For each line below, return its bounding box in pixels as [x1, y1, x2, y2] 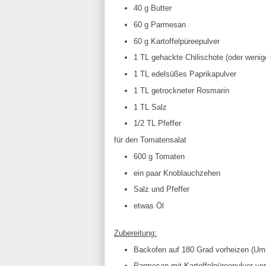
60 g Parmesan [133, 20, 186, 29]
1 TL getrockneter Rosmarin [133, 85, 229, 95]
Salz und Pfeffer [133, 185, 189, 194]
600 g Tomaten [133, 151, 185, 161]
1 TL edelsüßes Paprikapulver [133, 69, 236, 78]
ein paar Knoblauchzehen [133, 168, 220, 178]
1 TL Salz [133, 102, 167, 112]
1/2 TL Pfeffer [133, 119, 181, 128]
